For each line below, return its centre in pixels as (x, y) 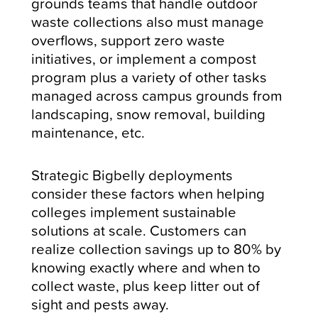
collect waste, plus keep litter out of (146, 285)
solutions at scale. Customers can (139, 230)
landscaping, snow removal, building (149, 114)
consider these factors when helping (148, 193)
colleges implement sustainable (134, 212)
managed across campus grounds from (157, 95)
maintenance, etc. (88, 132)
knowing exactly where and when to (146, 267)
